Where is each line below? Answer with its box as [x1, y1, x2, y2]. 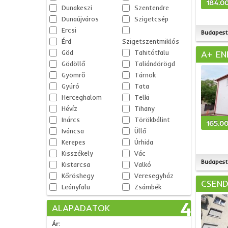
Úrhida [134, 138, 153, 146]
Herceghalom [62, 93, 102, 101]
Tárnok [134, 71, 156, 79]
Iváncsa [62, 127, 84, 135]
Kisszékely [62, 149, 93, 157]
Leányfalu [62, 183, 90, 191]
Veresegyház [134, 172, 174, 180]
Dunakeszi [62, 4, 92, 12]
